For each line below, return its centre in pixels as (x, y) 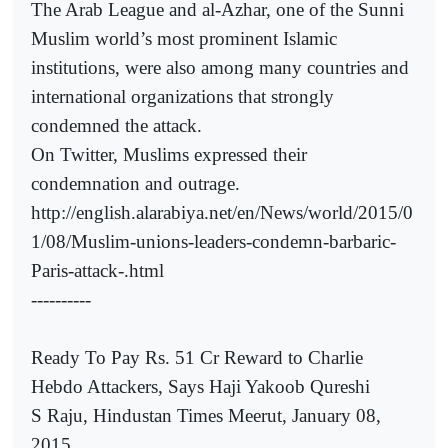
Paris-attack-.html (97, 270)
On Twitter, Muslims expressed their (169, 154)
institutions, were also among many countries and (220, 67)
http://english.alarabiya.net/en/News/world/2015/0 (222, 212)
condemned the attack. (116, 125)
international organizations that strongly (182, 96)
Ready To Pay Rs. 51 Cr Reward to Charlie (197, 357)
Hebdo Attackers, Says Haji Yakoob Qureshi (200, 386)
